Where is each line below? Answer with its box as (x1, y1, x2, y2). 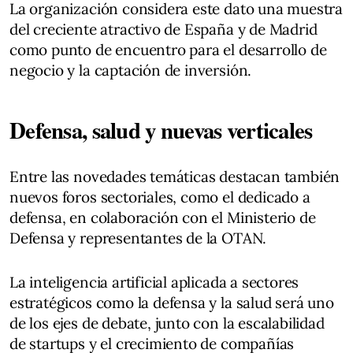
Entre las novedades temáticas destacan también (9, 167, 340, 186)
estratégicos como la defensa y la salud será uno (9, 293, 334, 312)
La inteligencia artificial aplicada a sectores (9, 273, 299, 292)
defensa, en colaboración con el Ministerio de (9, 208, 316, 227)
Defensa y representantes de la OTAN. (9, 229, 267, 247)
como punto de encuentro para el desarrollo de (9, 40, 327, 59)
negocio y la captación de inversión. (9, 61, 252, 80)
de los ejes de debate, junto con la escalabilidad (9, 314, 325, 333)
